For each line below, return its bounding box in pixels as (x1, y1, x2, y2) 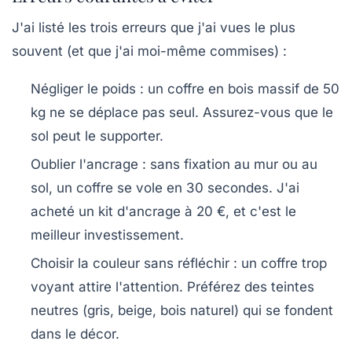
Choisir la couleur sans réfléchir (31, 255, 229, 272)
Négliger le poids (31, 81, 136, 97)
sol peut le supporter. (31, 128, 163, 145)
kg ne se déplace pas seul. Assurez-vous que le (31, 104, 333, 121)
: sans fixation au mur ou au (138, 156, 317, 173)
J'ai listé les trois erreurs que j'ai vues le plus (12, 20, 295, 36)
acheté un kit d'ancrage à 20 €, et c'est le (31, 203, 296, 220)
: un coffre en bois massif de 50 (136, 81, 339, 97)
